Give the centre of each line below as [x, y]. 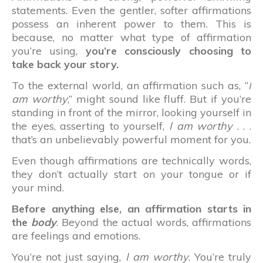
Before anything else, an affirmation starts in [131, 208]
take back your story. [65, 64]
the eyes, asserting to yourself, [90, 126]
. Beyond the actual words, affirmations [154, 222]
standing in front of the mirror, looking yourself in [131, 112]
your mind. [38, 187]
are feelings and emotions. [76, 235]
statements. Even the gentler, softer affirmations [131, 10]
